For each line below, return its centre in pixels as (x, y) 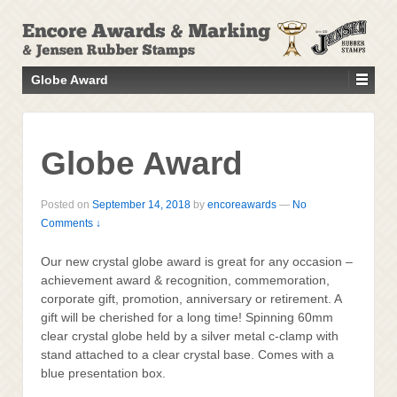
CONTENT (45, 89)
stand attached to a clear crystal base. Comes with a (187, 355)
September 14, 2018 (141, 205)
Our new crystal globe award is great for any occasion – (197, 262)
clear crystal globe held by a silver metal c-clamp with (190, 336)
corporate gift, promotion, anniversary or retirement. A (191, 299)
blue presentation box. (103, 374)
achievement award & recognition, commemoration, (185, 280)
